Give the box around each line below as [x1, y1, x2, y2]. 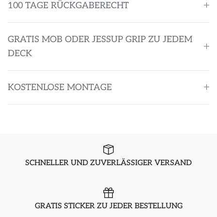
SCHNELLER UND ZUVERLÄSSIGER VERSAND [25, 158, 192, 168]
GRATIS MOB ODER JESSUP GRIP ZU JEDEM [8, 34, 192, 45]
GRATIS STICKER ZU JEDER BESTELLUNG [34, 201, 183, 211]
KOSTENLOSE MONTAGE [8, 82, 112, 93]
